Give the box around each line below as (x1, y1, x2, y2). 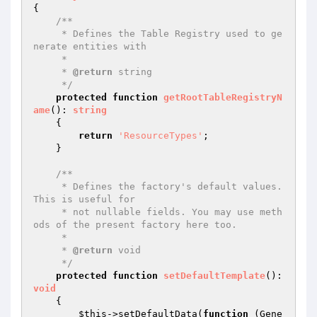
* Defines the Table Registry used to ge (33, 28, 62, 39)
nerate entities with (33, 41, 146, 52)
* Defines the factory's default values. (33, 181, 62, 192)
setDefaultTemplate (163, 270, 265, 281)
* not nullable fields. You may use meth (33, 207, 62, 217)
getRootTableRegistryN (163, 92, 282, 103)
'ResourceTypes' (118, 130, 203, 141)
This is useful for (33, 194, 135, 204)
